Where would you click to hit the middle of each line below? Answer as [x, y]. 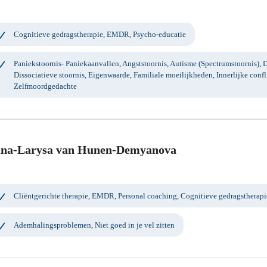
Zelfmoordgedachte [45, 86]
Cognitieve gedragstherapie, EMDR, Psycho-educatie [100, 34]
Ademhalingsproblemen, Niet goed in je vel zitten [94, 225]
